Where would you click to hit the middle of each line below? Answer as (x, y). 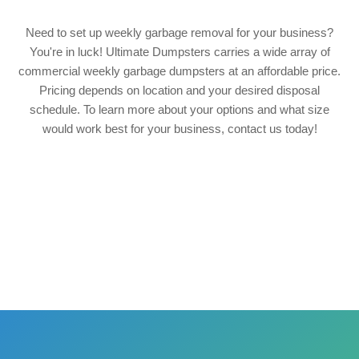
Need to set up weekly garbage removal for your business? (179, 33)
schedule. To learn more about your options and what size (179, 110)
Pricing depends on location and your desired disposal (179, 91)
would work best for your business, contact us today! (179, 129)
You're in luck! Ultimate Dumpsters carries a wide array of (179, 52)
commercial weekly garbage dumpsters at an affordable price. (179, 71)
